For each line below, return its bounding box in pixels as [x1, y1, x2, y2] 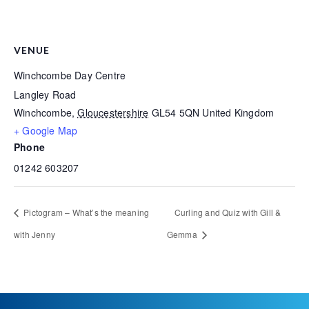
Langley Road [14, 88, 77, 101]
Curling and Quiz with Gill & [174, 206, 281, 218]
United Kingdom [202, 106, 275, 119]
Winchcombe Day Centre [14, 68, 126, 82]
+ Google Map [14, 123, 78, 137]
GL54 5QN [151, 106, 200, 119]
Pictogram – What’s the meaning [21, 206, 150, 218]
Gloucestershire [77, 106, 149, 119]
